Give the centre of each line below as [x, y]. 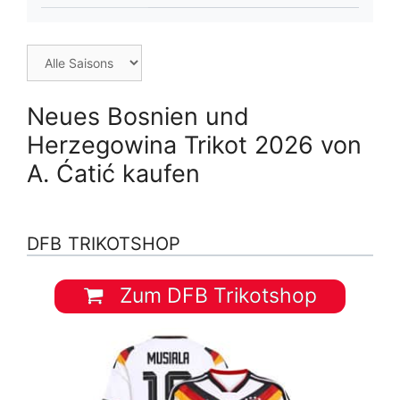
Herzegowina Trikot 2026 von [194, 145]
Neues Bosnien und [138, 116]
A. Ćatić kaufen [113, 173]
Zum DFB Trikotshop [215, 296]
